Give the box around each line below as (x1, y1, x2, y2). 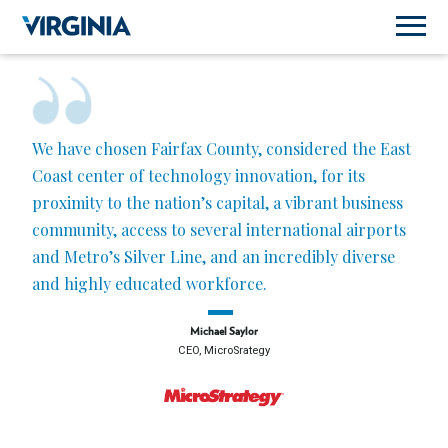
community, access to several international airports (32, 219, 406, 240)
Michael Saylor (190, 326, 258, 337)
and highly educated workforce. (32, 273, 267, 294)
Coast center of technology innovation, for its (32, 165, 365, 186)
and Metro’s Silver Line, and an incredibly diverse (32, 246, 395, 267)
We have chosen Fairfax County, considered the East (32, 138, 411, 159)
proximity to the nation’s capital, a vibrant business (32, 192, 403, 213)
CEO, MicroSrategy (178, 344, 270, 357)
